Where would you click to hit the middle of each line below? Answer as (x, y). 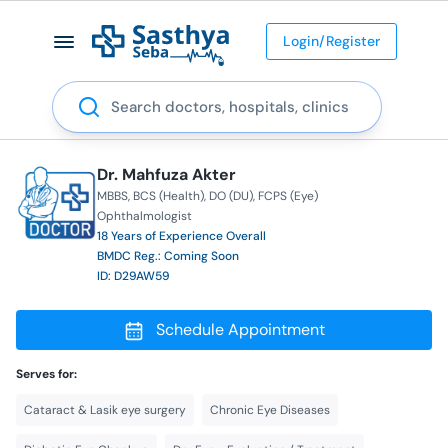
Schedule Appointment (240, 329)
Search (77, 92)
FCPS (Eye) (287, 195)
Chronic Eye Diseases (270, 409)
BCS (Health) (168, 195)
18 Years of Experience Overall (181, 235)
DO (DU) (230, 195)
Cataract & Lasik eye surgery (105, 409)
